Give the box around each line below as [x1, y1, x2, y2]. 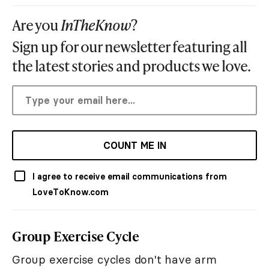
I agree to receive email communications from [32, 171, 227, 183]
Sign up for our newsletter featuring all [12, 37, 247, 57]
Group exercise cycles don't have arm [12, 252, 217, 267]
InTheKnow [61, 15, 131, 35]
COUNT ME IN [103, 139, 166, 152]
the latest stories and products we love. [12, 56, 250, 76]
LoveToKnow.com [32, 187, 109, 198]
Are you [12, 15, 61, 35]
